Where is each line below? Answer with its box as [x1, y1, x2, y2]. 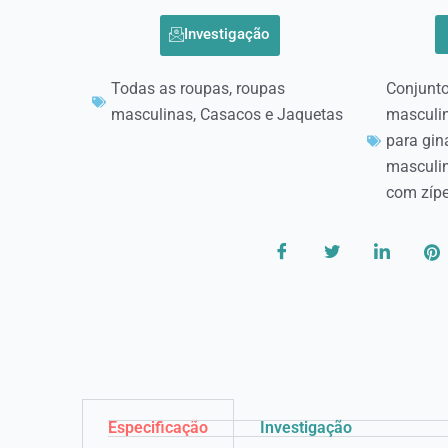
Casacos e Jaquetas [200, 104, 343, 124]
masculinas [111, 104, 193, 124]
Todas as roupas [111, 78, 229, 98]
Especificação [108, 417, 208, 437]
